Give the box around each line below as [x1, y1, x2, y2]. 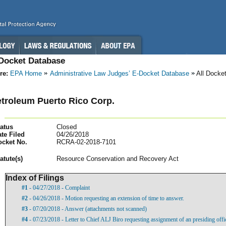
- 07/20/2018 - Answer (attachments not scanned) [28, 205, 147, 212]
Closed [56, 123, 77, 131]
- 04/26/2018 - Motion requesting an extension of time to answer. [28, 194, 184, 202]
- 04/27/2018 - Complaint [28, 184, 90, 191]
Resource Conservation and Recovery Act [56, 154, 179, 162]
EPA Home [10, 70, 42, 77]
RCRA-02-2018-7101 [56, 138, 116, 146]
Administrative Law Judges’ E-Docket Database [50, 70, 189, 77]
